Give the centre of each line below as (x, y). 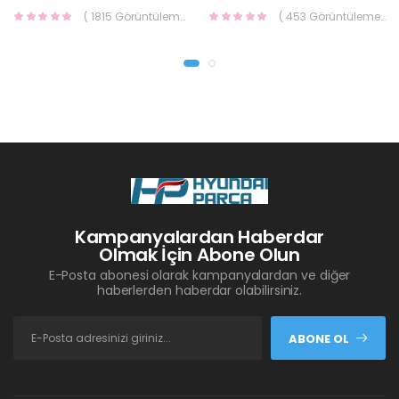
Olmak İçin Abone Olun (199, 255)
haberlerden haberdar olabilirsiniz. (199, 291)
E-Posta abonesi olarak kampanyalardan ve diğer (199, 276)
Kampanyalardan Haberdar (199, 237)
